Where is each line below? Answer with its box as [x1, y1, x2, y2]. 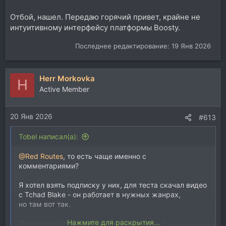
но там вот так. [19, 200, 71, 208]
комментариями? [19, 161, 79, 170]
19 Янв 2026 [172, 41, 211, 50]
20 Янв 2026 [10, 112, 52, 121]
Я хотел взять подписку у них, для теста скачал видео [19, 181, 207, 189]
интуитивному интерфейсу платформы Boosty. [10, 23, 180, 32]
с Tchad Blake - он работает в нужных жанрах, [19, 190, 181, 199]
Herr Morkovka [39, 73, 95, 83]
